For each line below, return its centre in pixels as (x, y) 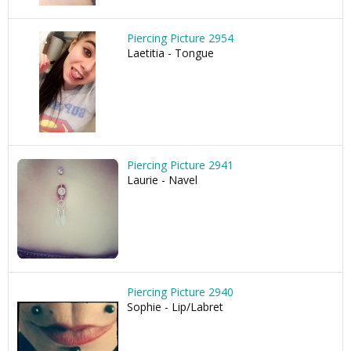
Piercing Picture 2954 (180, 38)
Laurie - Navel (162, 180)
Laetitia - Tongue (170, 53)
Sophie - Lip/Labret (175, 307)
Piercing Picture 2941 (180, 165)
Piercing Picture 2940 (180, 292)
